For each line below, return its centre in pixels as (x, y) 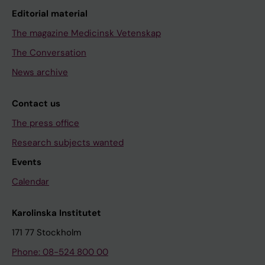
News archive (40, 72)
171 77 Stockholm (46, 232)
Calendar (30, 181)
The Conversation (49, 52)
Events (27, 162)
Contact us (36, 103)
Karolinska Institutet (56, 213)
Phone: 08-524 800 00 (60, 252)
